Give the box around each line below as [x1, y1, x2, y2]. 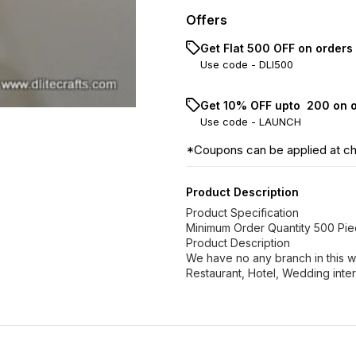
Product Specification [186, 206, 299, 219]
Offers [186, 12, 227, 28]
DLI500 [259, 58, 293, 71]
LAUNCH [259, 115, 301, 128]
